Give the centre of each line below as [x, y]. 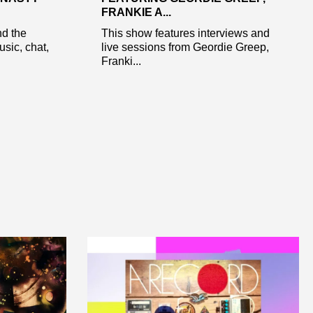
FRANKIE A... [136, 12]
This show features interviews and [185, 33]
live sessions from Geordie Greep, [185, 47]
